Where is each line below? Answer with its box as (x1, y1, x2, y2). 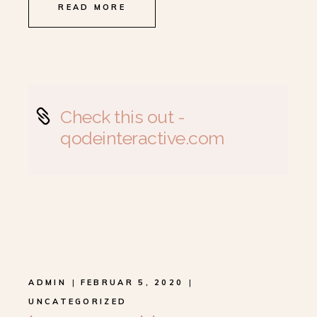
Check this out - (60, 106, 185, 127)
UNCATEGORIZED (28, 296, 127, 306)
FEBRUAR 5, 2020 (80, 277, 184, 287)
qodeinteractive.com (60, 127, 224, 149)
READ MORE (58, 2, 127, 12)
